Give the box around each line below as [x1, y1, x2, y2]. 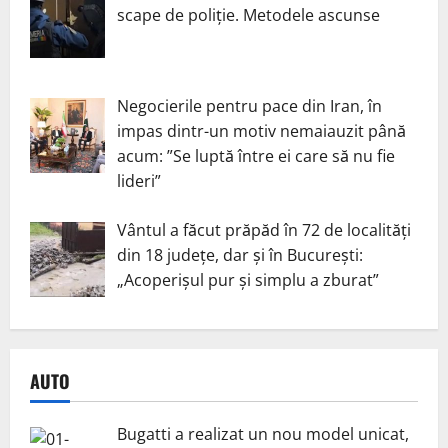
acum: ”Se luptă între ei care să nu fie [117, 144, 395, 167]
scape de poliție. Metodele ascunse [117, 3, 380, 26]
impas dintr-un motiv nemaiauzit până [117, 119, 406, 142]
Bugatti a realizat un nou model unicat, [117, 423, 409, 446]
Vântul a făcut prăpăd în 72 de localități [117, 218, 411, 241]
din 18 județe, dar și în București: [117, 243, 363, 266]
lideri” [117, 169, 161, 192]
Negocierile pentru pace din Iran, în [117, 94, 382, 117]
